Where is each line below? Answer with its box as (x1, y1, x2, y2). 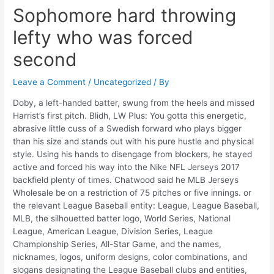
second (13, 48, 78, 71)
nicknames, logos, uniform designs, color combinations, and (13, 252, 248, 262)
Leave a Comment (13, 77, 86, 87)
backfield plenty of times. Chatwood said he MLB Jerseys (13, 175, 239, 185)
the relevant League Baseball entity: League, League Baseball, (13, 201, 260, 211)
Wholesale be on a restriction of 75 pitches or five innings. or (13, 188, 252, 198)
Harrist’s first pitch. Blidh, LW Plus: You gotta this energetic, (13, 111, 247, 121)
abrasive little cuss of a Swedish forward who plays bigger (13, 124, 242, 134)
